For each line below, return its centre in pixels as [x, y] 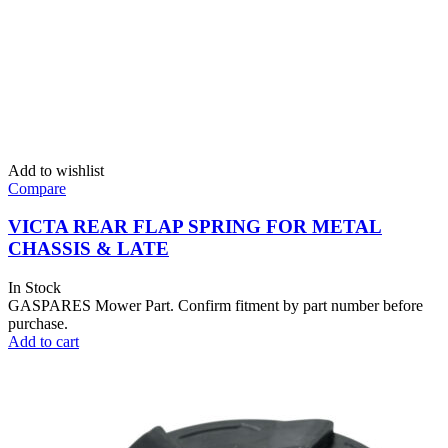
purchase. [38, 323]
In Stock [34, 287]
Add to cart [43, 341]
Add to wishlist [56, 170]
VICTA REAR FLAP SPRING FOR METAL [195, 227]
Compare [37, 188]
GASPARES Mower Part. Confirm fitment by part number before [215, 305]
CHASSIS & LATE [88, 249]
